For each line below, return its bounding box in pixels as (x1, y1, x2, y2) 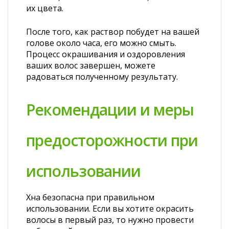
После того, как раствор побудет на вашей (26, 26, 199, 37)
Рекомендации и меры (26, 99, 194, 120)
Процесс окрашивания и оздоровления (26, 49, 185, 60)
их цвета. (26, 3, 63, 14)
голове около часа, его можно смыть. (26, 37, 176, 49)
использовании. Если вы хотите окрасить (26, 203, 194, 214)
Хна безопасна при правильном (26, 192, 154, 203)
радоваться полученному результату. (26, 71, 178, 82)
